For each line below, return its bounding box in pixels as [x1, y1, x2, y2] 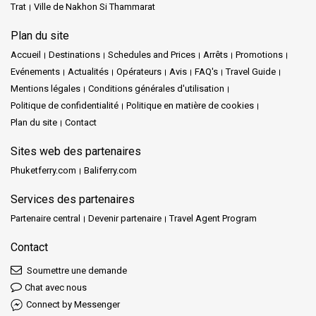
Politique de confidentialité [11, 99, 119, 111]
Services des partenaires [11, 192, 135, 206]
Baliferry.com [84, 164, 137, 176]
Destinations [49, 49, 100, 60]
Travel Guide [226, 66, 276, 77]
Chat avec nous [25, 281, 87, 293]
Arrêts [203, 49, 228, 60]
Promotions [236, 49, 283, 60]
